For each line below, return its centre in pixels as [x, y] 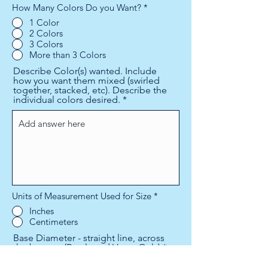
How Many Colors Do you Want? [77, 7]
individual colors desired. [67, 99]
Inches [42, 211]
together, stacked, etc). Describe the [90, 90]
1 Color [44, 23]
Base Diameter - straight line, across [89, 237]
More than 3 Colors [68, 55]
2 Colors [46, 33]
